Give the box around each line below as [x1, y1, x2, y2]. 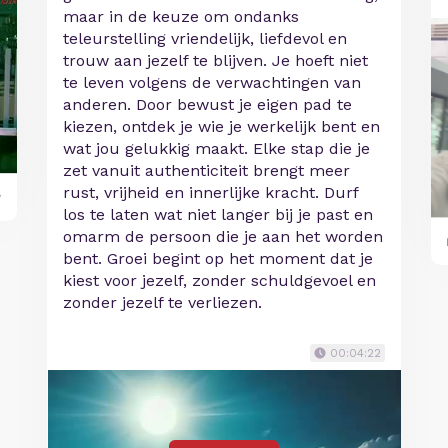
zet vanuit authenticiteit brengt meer [63, 161, 351, 181]
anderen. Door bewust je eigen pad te [63, 95, 353, 115]
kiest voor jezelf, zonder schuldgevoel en [63, 271, 377, 291]
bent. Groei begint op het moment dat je [63, 249, 374, 269]
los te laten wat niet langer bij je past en [63, 205, 374, 225]
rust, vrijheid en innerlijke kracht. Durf [63, 183, 359, 203]
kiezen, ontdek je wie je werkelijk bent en [63, 117, 381, 137]
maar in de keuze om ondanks [63, 7, 300, 27]
